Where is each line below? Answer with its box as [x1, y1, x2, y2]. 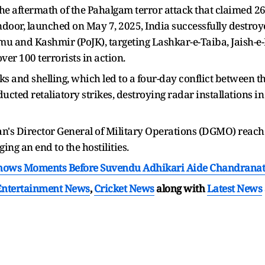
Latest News [206, 182, 262, 196]
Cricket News [93, 182, 154, 196]
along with [156, 182, 205, 196]
